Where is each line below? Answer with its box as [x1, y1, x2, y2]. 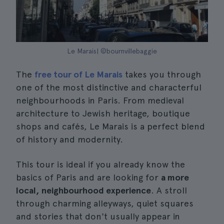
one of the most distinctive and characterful [16, 82, 201, 92]
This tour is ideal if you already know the [16, 159, 185, 169]
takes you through [122, 69, 201, 79]
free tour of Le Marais [34, 69, 122, 79]
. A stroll [151, 185, 187, 195]
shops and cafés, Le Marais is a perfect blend [16, 121, 205, 131]
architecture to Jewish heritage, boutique [16, 108, 190, 118]
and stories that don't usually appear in [16, 211, 180, 221]
